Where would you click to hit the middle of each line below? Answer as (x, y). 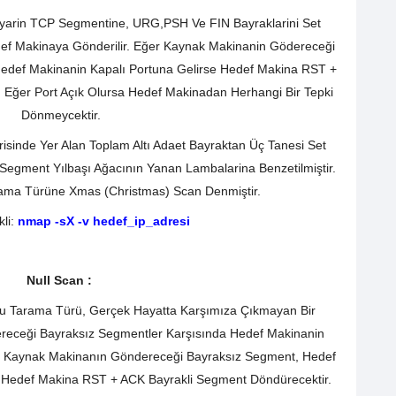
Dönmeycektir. (61, 115)
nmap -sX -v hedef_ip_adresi (102, 221)
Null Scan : (61, 281)
